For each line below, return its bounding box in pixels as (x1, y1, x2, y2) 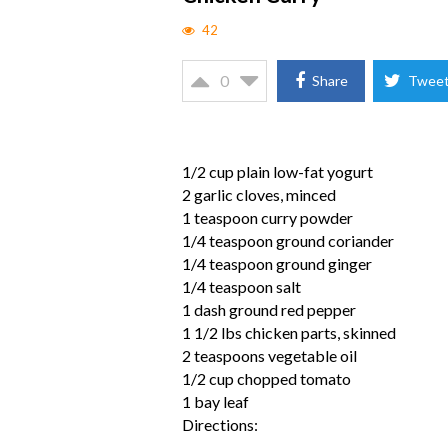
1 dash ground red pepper (182, 300, 356, 319)
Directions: (182, 415, 258, 434)
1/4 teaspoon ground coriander (182, 231, 394, 250)
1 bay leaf (182, 392, 249, 411)
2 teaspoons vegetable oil (182, 346, 357, 365)
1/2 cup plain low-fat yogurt (182, 162, 373, 181)
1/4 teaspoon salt (182, 277, 301, 296)
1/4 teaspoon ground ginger (182, 254, 372, 273)
